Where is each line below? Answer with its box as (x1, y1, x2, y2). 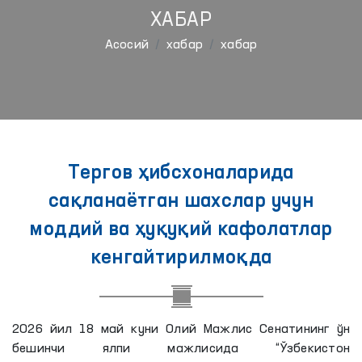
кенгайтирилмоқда (90, 249, 272, 268)
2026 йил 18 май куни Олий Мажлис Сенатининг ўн (12, 323, 350, 336)
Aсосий (104, 39, 149, 52)
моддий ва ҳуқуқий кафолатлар (29, 221, 333, 240)
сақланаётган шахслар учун (48, 192, 314, 212)
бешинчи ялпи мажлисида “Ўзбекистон (12, 343, 350, 356)
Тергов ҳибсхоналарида (68, 164, 294, 183)
